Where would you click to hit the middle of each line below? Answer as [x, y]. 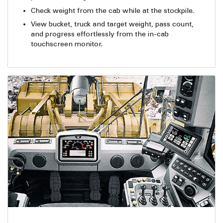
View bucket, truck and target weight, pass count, [112, 24]
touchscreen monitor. [67, 44]
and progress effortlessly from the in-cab [100, 34]
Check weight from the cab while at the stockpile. [113, 10]
